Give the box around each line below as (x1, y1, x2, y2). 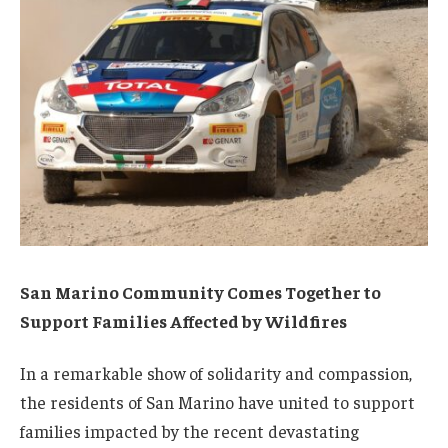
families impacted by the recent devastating (20, 419, 359, 442)
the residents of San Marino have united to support (20, 390, 415, 413)
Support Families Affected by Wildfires (20, 310, 347, 333)
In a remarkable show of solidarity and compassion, (20, 361, 412, 384)
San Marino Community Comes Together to (20, 281, 381, 304)
